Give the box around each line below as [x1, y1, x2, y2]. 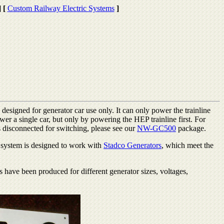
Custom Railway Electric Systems [7, 4, 114, 12]
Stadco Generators [103, 140, 161, 149]
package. [176, 123, 206, 132]
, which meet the [161, 140, 213, 149]
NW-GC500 [137, 123, 176, 132]
